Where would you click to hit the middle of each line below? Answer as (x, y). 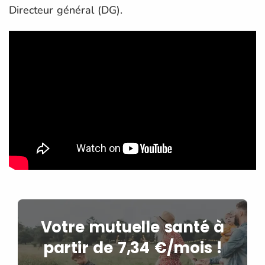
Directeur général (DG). (66, 10)
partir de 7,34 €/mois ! (132, 248)
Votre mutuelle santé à (132, 227)
